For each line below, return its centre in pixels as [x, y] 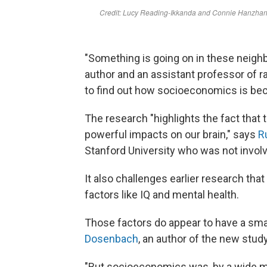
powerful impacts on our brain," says [171, 134]
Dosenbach [111, 239]
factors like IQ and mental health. [162, 195]
